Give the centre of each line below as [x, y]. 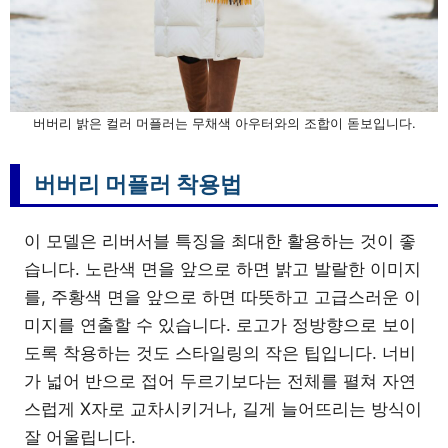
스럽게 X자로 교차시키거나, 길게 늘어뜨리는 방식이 [223, 408]
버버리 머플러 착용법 [138, 183]
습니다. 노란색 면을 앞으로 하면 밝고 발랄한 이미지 [222, 268]
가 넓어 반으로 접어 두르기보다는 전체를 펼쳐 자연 [220, 380]
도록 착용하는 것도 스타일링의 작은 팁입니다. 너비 [220, 352]
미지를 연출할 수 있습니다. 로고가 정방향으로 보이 [220, 324]
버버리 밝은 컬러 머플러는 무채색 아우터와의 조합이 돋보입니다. [224, 122]
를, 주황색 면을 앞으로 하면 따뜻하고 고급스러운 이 [222, 296]
